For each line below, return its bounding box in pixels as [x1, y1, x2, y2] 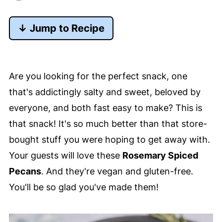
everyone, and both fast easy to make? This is [8, 102, 202, 113]
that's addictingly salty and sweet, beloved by [8, 86, 201, 97]
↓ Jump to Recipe [17, 21, 105, 34]
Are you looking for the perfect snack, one [8, 70, 187, 81]
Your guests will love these [8, 150, 122, 161]
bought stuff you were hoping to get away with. [8, 134, 210, 145]
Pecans [8, 166, 41, 176]
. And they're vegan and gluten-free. [41, 166, 193, 176]
